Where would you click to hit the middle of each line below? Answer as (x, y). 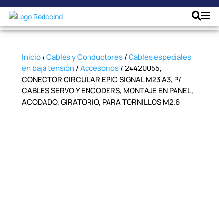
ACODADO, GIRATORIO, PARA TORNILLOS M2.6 (101, 102)
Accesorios (99, 68)
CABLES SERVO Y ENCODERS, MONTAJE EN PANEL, (107, 91)
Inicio (31, 57)
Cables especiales (160, 57)
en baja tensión (48, 68)
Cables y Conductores (84, 57)
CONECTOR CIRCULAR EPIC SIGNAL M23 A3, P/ (101, 79)
